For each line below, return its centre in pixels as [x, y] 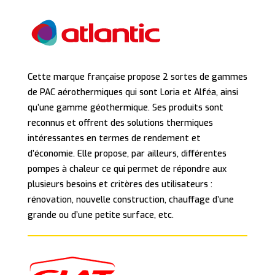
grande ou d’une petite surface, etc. [100, 215]
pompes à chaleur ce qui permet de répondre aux [127, 169]
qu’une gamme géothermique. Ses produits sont [125, 108]
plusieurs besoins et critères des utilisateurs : [120, 185]
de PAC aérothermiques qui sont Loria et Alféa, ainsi [133, 93]
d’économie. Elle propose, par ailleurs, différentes [127, 154]
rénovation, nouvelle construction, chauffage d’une [130, 200]
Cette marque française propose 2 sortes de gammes [137, 77]
